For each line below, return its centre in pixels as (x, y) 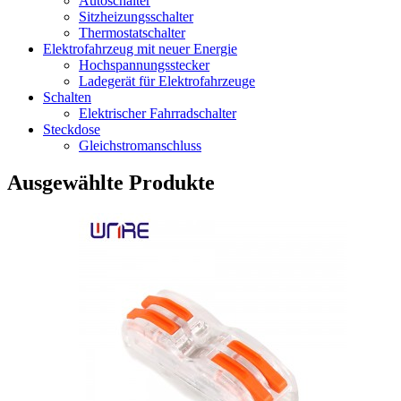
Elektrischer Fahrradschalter (158, 113)
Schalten (67, 97)
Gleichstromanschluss (140, 145)
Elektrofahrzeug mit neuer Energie (140, 48)
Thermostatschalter (132, 32)
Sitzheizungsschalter (136, 16)
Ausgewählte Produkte (111, 183)
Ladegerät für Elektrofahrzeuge (167, 81)
